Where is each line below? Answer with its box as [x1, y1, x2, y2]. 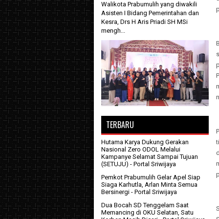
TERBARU [106, 119, 134, 131]
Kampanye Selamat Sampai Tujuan [101, 153, 198, 161]
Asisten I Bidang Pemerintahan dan [101, 9, 199, 17]
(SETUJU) [101, 160, 129, 168]
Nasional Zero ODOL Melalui [101, 146, 180, 153]
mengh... [101, 27, 125, 34]
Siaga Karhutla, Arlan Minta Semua [101, 181, 197, 189]
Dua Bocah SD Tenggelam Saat [101, 201, 189, 209]
